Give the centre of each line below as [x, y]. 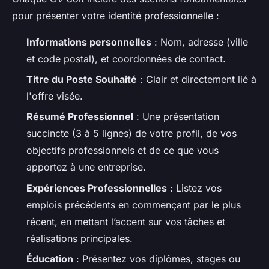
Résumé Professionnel [80, 117]
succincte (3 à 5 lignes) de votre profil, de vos [131, 134]
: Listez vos [194, 188]
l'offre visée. [55, 96]
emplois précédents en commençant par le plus [134, 204]
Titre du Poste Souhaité [82, 80]
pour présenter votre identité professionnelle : [116, 15]
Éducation [50, 259]
